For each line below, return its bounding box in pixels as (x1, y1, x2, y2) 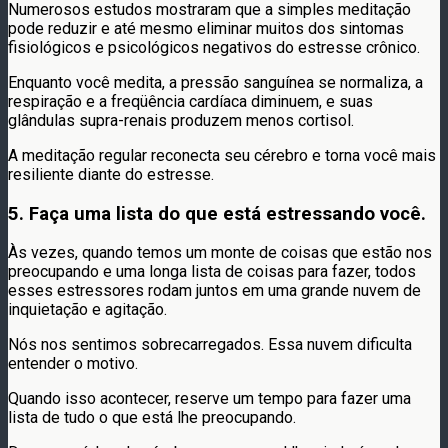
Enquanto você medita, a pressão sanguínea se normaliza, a (8, 72, 423, 92)
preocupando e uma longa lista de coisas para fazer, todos (8, 262, 416, 282)
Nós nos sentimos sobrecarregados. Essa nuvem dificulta (8, 335, 412, 355)
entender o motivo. (8, 354, 138, 374)
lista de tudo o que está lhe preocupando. (8, 408, 296, 428)
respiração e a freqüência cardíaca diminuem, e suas (8, 91, 373, 111)
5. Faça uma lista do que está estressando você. (8, 202, 426, 225)
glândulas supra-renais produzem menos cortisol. (8, 110, 354, 130)
